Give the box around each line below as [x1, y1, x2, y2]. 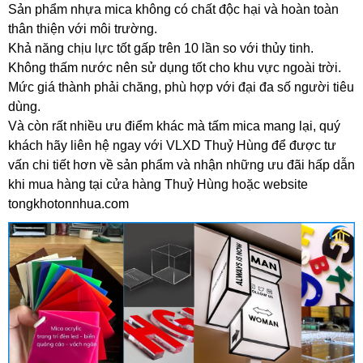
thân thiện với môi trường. [8, 22, 157, 36]
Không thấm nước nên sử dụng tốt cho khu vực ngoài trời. [8, 61, 341, 75]
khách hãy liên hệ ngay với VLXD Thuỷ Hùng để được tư [8, 139, 336, 152]
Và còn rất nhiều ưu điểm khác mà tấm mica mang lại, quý [8, 119, 340, 133]
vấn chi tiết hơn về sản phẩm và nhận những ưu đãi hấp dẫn [8, 158, 355, 172]
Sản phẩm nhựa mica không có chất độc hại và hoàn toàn [8, 2, 339, 16]
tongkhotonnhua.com [8, 197, 129, 211]
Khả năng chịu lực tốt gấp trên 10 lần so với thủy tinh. [8, 41, 314, 55]
